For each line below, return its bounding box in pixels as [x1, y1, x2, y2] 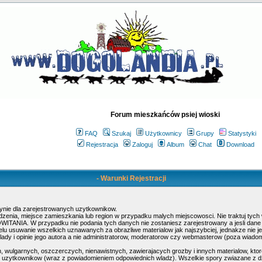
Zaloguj [132, 141, 153, 148]
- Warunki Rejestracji [96, 174, 166, 182]
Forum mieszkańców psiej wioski [110, 111, 220, 119]
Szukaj [111, 130, 131, 137]
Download [226, 141, 254, 148]
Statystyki [227, 130, 256, 137]
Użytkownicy [144, 130, 182, 137]
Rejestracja [86, 141, 118, 148]
